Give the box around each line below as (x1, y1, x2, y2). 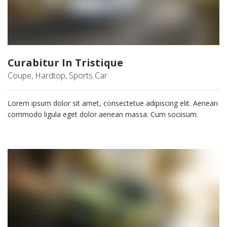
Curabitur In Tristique (8, 56, 123, 70)
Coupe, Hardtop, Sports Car (8, 70, 107, 82)
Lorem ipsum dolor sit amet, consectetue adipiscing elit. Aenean (8, 98, 218, 108)
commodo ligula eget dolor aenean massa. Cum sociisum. (8, 109, 198, 120)
